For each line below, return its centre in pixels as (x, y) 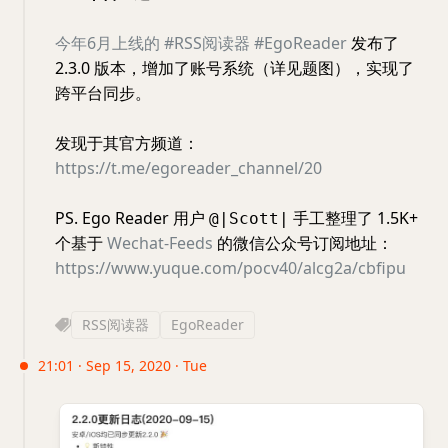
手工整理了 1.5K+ (353, 218)
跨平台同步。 (103, 93)
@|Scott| (249, 219)
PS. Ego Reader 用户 (132, 218)
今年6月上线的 (107, 43)
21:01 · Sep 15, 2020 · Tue (122, 366)
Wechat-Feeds (160, 243)
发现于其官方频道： (127, 143)
